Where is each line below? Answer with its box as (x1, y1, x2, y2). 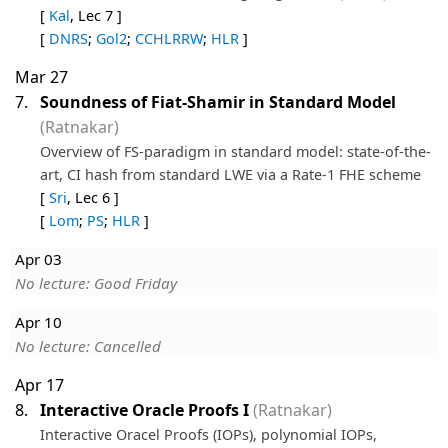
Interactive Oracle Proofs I (40, 398, 249, 421)
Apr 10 (15, 311, 62, 332)
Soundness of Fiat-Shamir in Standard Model (40, 90, 396, 113)
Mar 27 (15, 65, 68, 88)
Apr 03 (15, 248, 62, 269)
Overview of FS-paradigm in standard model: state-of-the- (40, 141, 431, 161)
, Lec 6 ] (67, 187, 119, 207)
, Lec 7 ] (70, 5, 122, 25)
